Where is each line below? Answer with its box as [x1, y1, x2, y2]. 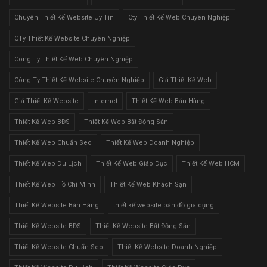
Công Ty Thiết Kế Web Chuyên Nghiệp [14, 55, 133, 63]
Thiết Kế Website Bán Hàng [14, 201, 99, 209]
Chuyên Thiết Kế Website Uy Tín [14, 13, 114, 21]
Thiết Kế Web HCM [182, 159, 240, 167]
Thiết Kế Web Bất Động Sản [84, 117, 168, 126]
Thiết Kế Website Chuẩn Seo [14, 243, 103, 251]
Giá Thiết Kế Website [14, 97, 79, 105]
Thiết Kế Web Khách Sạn [110, 180, 187, 188]
